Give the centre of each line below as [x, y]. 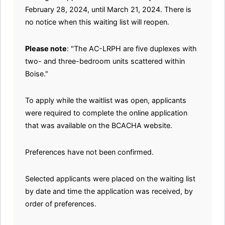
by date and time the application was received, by [109, 191]
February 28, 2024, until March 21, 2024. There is [108, 10]
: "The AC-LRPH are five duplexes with [132, 49]
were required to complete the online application [106, 113]
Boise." [37, 74]
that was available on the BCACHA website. [99, 126]
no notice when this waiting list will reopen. [97, 22]
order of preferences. [61, 204]
